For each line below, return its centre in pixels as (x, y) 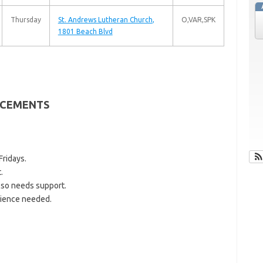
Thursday (26, 20)
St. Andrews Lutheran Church (105, 20)
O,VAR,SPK (198, 20)
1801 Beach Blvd (85, 31)
